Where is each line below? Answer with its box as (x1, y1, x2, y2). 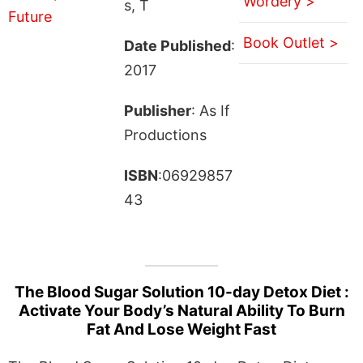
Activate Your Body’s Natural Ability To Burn (18, 301, 345, 320)
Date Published (123, 36, 231, 54)
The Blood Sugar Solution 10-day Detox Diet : (14, 282, 349, 301)
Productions (123, 126, 207, 143)
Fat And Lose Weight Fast (87, 319, 276, 339)
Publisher (123, 101, 191, 119)
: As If (190, 101, 230, 119)
